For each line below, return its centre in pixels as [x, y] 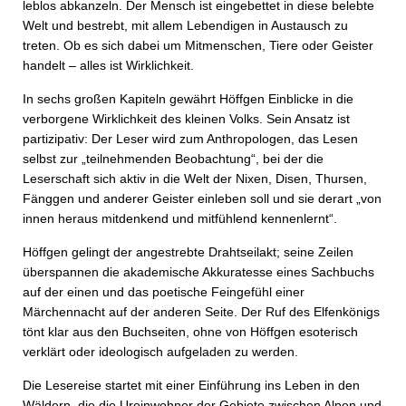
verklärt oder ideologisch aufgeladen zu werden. [160, 352]
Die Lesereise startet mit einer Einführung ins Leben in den [191, 385]
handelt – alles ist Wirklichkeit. [108, 65]
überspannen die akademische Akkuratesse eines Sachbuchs [198, 272]
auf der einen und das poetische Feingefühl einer [164, 292]
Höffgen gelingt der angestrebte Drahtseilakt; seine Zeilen [188, 252]
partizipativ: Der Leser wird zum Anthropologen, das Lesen [190, 139]
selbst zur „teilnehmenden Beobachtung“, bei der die [173, 159]
